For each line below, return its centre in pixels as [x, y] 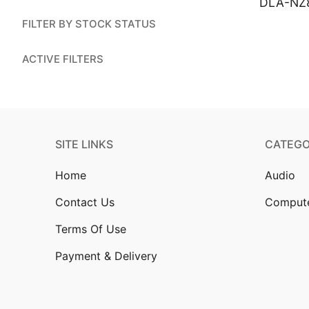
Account [230, 17]
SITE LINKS [84, 144]
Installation [235, 42]
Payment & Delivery [106, 256]
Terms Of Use [91, 229]
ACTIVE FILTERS [63, 59]
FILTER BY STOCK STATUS [89, 23]
